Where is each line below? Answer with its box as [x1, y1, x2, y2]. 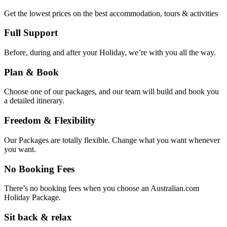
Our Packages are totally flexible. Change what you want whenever [4, 135, 220, 144]
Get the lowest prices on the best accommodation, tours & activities [4, 9, 218, 18]
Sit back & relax [4, 212, 72, 223]
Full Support [4, 27, 58, 39]
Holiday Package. [4, 193, 61, 202]
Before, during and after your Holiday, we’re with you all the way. [4, 48, 216, 57]
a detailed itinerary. [4, 96, 64, 105]
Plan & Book [4, 66, 59, 78]
